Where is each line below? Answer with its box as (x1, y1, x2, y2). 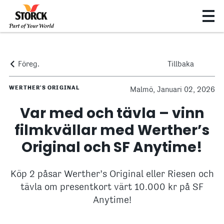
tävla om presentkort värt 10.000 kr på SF (20, 182, 203, 192)
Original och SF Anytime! (21, 137, 202, 157)
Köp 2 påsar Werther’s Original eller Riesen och (10, 169, 214, 179)
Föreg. (18, 60, 39, 68)
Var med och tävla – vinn (20, 103, 204, 123)
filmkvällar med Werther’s (14, 120, 209, 140)
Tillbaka (167, 60, 194, 68)
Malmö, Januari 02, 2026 (130, 86, 215, 94)
